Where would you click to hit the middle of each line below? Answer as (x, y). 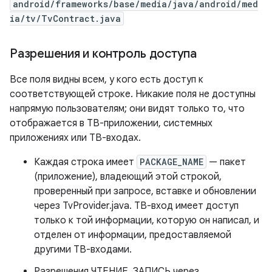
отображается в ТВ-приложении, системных (111, 124)
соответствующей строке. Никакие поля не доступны (133, 94)
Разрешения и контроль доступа (103, 54)
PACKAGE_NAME (172, 162)
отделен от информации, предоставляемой (133, 235)
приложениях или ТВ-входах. (75, 138)
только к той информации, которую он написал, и (147, 221)
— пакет (226, 162)
